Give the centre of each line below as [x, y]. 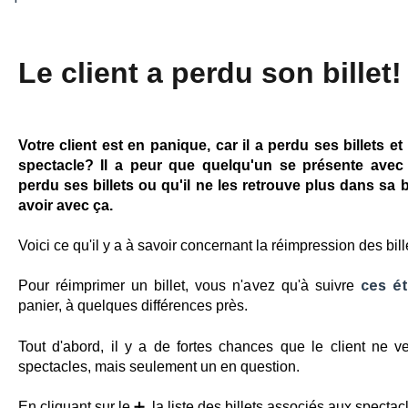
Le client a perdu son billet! [209, 72]
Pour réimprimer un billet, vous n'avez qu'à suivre [189, 286]
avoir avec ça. [65, 205]
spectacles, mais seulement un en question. [160, 366]
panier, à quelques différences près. [133, 306]
